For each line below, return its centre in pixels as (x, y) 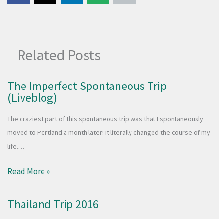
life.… (16, 146)
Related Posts (59, 55)
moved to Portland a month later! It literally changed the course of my (109, 133)
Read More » (29, 171)
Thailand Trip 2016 (53, 204)
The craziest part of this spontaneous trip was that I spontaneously (105, 119)
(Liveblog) (32, 98)
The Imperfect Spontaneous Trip (87, 86)
